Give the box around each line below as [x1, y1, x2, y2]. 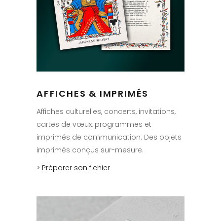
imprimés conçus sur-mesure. [37, 145, 144, 155]
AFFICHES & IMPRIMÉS [37, 87, 149, 100]
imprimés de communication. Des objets [37, 132, 182, 143]
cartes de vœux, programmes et [37, 119, 151, 130]
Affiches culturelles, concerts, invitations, [37, 107, 176, 117]
